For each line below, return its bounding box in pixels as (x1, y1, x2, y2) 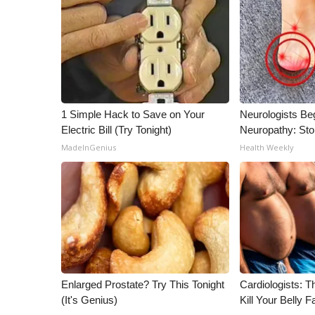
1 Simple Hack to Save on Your (61, 108, 205, 120)
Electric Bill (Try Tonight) (61, 124, 172, 136)
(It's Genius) (61, 294, 117, 306)
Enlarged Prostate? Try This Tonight (61, 278, 224, 290)
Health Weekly (240, 142, 295, 153)
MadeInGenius (61, 142, 116, 153)
